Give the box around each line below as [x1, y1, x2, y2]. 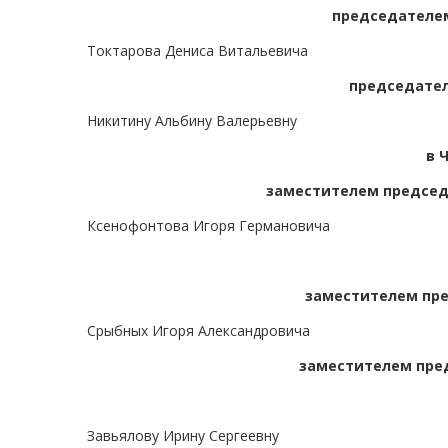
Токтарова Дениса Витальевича [87, 41, 308, 61]
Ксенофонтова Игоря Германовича [87, 216, 330, 236]
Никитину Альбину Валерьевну [87, 111, 297, 131]
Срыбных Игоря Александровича [87, 321, 310, 341]
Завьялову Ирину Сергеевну [87, 426, 279, 446]
